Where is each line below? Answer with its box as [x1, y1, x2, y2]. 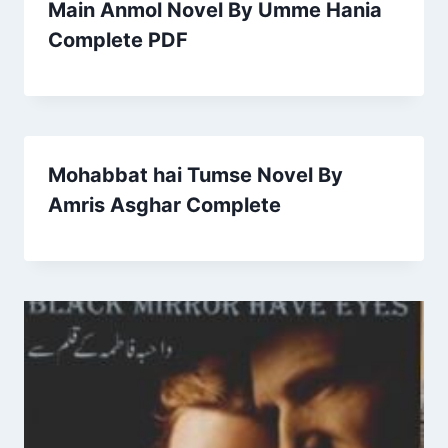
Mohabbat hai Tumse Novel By [48, 162, 343, 187]
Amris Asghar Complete [48, 192, 281, 217]
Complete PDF [48, 27, 188, 52]
